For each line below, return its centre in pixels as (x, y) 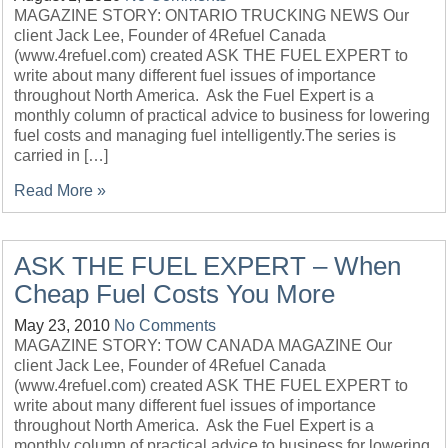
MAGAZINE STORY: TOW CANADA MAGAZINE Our (203, 345)
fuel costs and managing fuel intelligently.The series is (205, 135)
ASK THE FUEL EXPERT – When (208, 266)
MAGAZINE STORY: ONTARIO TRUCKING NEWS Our (212, 15)
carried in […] (61, 155)
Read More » (60, 190)
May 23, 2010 (62, 325)
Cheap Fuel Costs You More (175, 294)
